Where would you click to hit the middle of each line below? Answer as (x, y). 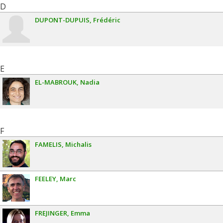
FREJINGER (51, 213)
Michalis (78, 144)
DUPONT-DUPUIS (62, 20)
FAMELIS (48, 144)
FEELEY (46, 179)
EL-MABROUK (56, 82)
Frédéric (107, 20)
